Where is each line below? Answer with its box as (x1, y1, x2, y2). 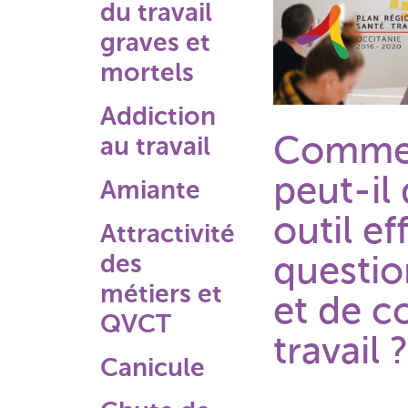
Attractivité (100, 219, 235, 248)
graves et (100, 28, 210, 56)
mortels (100, 58, 194, 87)
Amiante (100, 176, 200, 204)
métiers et (100, 280, 222, 308)
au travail (100, 132, 210, 160)
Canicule (100, 353, 205, 382)
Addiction (100, 102, 216, 130)
